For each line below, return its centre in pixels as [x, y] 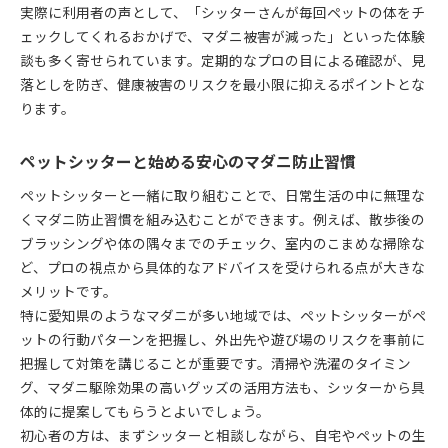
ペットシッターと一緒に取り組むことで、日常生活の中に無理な [222, 194]
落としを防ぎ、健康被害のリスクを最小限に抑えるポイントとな [222, 83]
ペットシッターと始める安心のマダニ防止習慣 [188, 161]
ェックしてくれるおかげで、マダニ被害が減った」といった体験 [222, 35]
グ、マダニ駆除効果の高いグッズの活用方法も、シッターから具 [222, 386]
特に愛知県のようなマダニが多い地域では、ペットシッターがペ [223, 314]
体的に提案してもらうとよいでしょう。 [145, 410]
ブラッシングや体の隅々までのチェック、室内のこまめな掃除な [222, 242]
